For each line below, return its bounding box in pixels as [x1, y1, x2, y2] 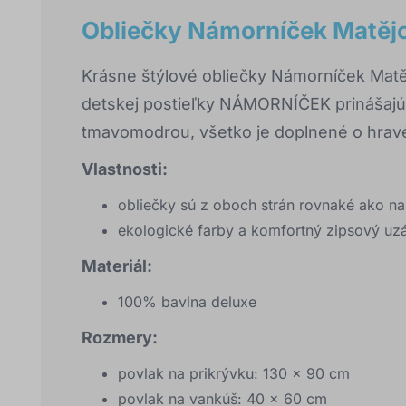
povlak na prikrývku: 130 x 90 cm [118, 364, 350, 383]
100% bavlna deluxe [118, 293, 256, 312]
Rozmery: [82, 328, 158, 348]
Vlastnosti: [82, 159, 168, 179]
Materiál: [82, 256, 152, 276]
